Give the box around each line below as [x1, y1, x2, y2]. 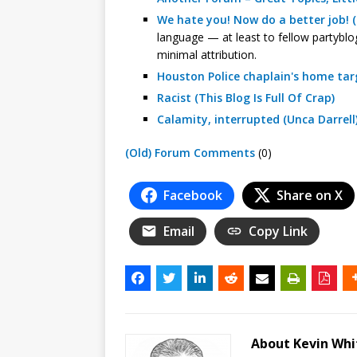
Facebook [163, 186, 222, 204]
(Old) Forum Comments [125, 144, 255, 160]
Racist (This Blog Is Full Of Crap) [157, 89, 335, 105]
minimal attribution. [157, 46, 257, 62]
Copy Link [249, 222, 308, 240]
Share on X [277, 186, 343, 204]
